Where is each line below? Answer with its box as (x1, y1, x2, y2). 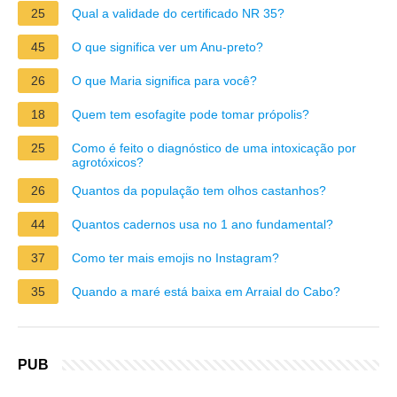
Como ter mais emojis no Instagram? (72, 250, 279, 265)
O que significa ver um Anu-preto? (72, 39, 263, 54)
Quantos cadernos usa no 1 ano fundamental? (72, 216, 333, 231)
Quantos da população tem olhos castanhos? (72, 183, 326, 198)
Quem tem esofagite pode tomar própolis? (72, 106, 309, 121)
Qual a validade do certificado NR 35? (72, 5, 284, 20)
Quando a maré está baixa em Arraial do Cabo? (72, 284, 340, 299)
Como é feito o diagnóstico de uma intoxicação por (72, 140, 356, 155)
